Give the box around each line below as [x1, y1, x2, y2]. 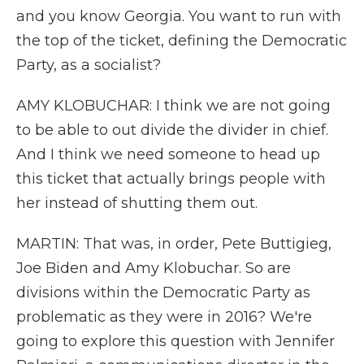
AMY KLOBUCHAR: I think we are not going [16, 97, 331, 115]
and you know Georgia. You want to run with [16, 7, 341, 25]
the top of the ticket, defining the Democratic [16, 32, 347, 50]
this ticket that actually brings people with [16, 170, 326, 188]
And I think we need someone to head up [16, 145, 320, 163]
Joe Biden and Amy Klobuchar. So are [16, 259, 291, 277]
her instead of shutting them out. [16, 194, 258, 212]
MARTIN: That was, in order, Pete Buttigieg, [16, 235, 331, 253]
